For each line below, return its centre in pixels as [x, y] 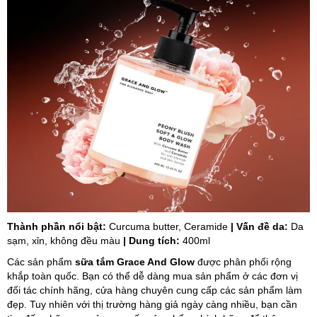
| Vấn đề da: [259, 226]
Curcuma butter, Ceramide [168, 226]
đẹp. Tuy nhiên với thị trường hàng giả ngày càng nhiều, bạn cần [152, 304]
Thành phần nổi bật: [58, 226]
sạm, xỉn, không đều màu [64, 241]
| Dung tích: [151, 241]
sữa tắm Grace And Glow [136, 262]
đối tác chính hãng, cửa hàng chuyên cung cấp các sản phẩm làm [155, 290]
